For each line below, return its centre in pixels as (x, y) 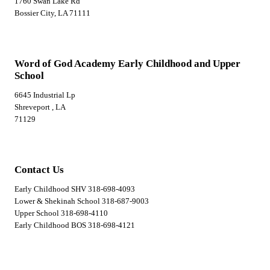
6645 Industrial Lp (45, 95)
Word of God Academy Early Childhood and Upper (127, 64)
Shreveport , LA (40, 107)
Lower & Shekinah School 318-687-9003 (82, 201)
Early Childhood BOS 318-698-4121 (75, 225)
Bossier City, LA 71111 (52, 13)
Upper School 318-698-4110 (61, 213)
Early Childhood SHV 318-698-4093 (75, 189)
